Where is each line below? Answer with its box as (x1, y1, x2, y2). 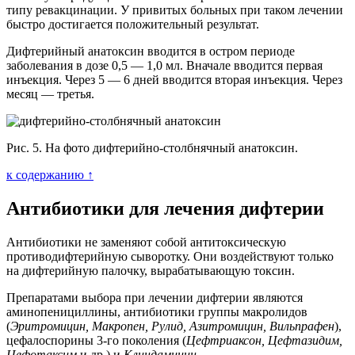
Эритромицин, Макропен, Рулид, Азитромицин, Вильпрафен (10, 319, 334, 333)
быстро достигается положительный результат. (6, 17, 259, 31)
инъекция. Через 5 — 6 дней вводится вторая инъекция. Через (6, 72, 342, 86)
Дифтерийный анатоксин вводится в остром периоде (6, 44, 295, 58)
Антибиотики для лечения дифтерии (6, 197, 324, 219)
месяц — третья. (6, 86, 94, 101)
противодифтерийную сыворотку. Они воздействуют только (6, 249, 334, 263)
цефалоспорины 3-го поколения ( (6, 333, 186, 347)
